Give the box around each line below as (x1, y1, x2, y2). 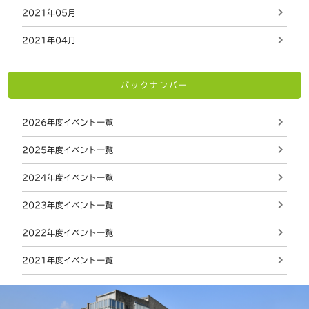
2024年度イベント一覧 (22, 172, 114, 181)
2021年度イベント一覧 (22, 255, 114, 264)
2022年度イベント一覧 (22, 228, 114, 237)
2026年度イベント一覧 (22, 117, 114, 126)
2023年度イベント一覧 (22, 200, 114, 209)
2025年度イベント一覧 (22, 145, 114, 154)
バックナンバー (121, 80, 188, 89)
